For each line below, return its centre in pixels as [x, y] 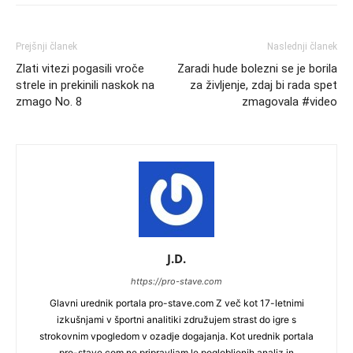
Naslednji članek [302, 46]
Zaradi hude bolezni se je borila [257, 69]
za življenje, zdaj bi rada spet [264, 85]
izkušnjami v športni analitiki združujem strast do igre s [176, 320]
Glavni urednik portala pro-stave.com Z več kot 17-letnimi [176, 303]
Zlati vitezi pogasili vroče [80, 69]
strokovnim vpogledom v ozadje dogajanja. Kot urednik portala [176, 336]
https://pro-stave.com [176, 281]
